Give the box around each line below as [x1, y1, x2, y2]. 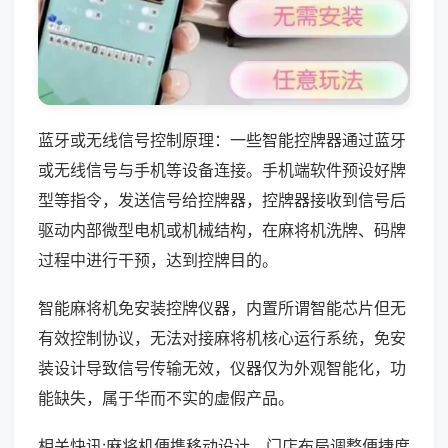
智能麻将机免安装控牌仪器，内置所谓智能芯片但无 [38, 297, 406, 318]
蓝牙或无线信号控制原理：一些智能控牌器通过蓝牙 [38, 129, 406, 150]
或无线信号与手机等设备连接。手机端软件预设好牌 [38, 159, 406, 180]
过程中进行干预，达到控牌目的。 [38, 249, 278, 270]
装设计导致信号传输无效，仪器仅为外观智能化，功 [38, 357, 406, 378]
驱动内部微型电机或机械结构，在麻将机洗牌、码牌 [38, 219, 406, 240]
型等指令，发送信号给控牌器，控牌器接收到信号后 [38, 189, 406, 210]
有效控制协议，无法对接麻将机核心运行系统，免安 [38, 327, 406, 348]
